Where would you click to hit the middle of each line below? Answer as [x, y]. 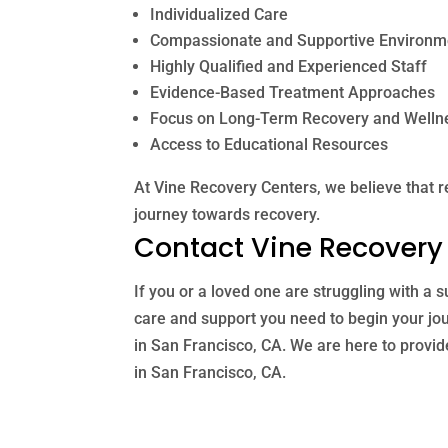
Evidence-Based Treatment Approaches [293, 92]
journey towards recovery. [227, 214]
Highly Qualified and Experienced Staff [289, 66]
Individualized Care [219, 14]
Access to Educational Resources [269, 144]
